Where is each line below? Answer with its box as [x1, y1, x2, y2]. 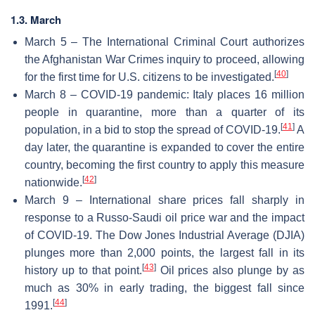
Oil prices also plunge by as [155, 264, 305, 276]
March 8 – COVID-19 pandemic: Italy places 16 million [25, 88, 304, 101]
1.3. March [11, 11, 61, 27]
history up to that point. [25, 264, 142, 276]
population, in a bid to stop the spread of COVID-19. [25, 123, 281, 136]
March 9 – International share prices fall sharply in [25, 193, 304, 206]
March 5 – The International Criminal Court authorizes [25, 35, 304, 48]
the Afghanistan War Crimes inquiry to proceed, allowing [25, 53, 304, 65]
